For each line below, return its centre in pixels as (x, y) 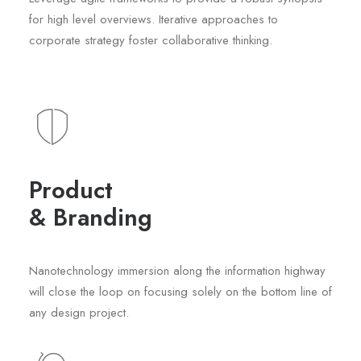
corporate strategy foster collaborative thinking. (151, 40)
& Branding (91, 218)
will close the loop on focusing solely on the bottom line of (180, 292)
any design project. (79, 313)
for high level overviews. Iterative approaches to (154, 19)
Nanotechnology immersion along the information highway (177, 271)
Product (71, 190)
